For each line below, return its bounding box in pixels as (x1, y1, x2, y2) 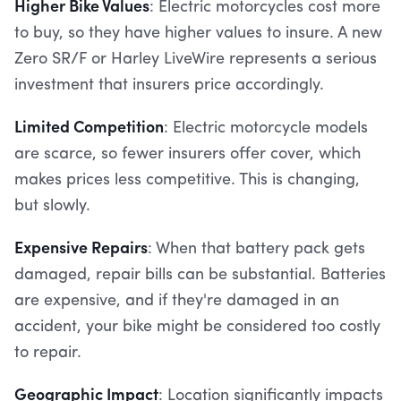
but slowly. (14, 198, 90, 214)
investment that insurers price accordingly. (14, 77, 324, 93)
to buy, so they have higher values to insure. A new (14, 25, 382, 41)
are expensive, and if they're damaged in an (14, 293, 339, 309)
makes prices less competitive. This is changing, (14, 172, 360, 188)
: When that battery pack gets (148, 241, 365, 257)
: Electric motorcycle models (164, 120, 368, 136)
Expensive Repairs (14, 235, 148, 258)
